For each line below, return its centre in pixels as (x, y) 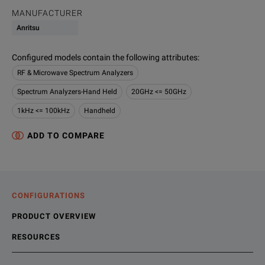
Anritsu (28, 28)
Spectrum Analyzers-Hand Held (67, 92)
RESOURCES (36, 237)
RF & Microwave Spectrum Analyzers (75, 73)
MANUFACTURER (47, 13)
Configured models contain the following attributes (105, 57)
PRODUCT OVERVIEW (54, 216)
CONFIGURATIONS (49, 195)
